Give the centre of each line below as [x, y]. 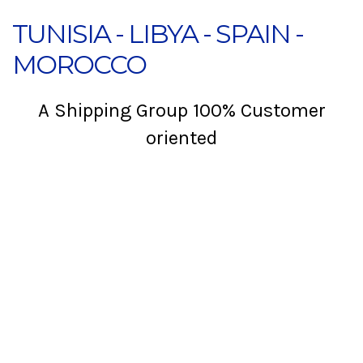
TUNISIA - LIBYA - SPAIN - [158, 34]
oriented [181, 138]
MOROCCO [79, 65]
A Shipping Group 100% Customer [181, 111]
